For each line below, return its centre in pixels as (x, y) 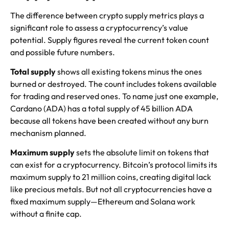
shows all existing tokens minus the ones (129, 72)
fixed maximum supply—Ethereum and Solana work (103, 202)
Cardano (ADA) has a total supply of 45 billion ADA (101, 109)
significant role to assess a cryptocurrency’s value (99, 27)
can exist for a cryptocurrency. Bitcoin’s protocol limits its (114, 165)
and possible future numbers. (63, 52)
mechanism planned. (48, 133)
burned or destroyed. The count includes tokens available (113, 84)
